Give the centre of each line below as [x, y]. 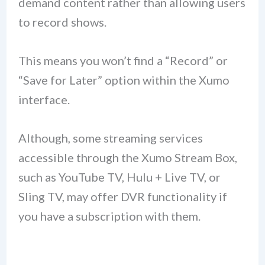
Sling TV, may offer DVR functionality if [122, 196]
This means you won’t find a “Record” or [123, 60]
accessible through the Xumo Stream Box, [127, 157]
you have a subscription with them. [109, 216]
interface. [44, 99]
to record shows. [62, 22]
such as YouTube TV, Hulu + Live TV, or [119, 177]
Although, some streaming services [110, 138]
